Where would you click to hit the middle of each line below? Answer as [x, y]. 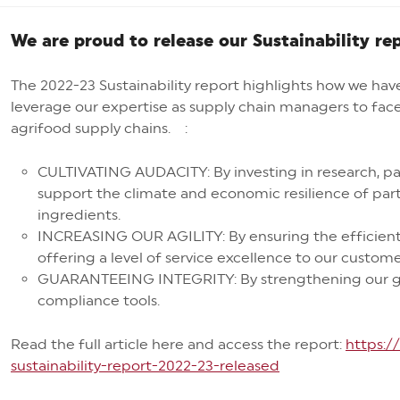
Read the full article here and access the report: [178, 344]
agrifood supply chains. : [99, 128]
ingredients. [81, 215]
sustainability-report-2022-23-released [145, 366]
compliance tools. [99, 300]
